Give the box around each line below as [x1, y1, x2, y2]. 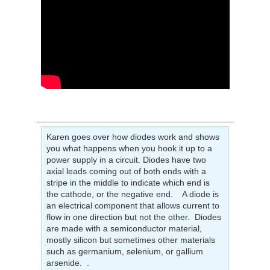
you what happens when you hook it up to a [46, 143, 212, 154]
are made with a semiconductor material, [46, 224, 202, 234]
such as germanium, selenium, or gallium [46, 246, 203, 257]
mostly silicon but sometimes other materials [46, 235, 215, 245]
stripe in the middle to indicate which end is [46, 178, 210, 188]
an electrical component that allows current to [46, 201, 219, 211]
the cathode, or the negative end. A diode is [46, 189, 219, 199]
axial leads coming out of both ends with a [46, 166, 206, 177]
